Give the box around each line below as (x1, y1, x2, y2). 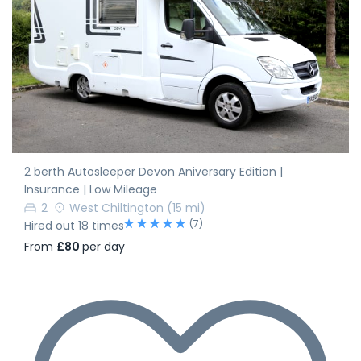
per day (82, 239, 125, 255)
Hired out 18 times (24, 218, 124, 234)
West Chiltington (69, 200, 164, 217)
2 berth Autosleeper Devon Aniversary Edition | (24, 164, 283, 180)
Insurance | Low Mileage (24, 181, 157, 198)
